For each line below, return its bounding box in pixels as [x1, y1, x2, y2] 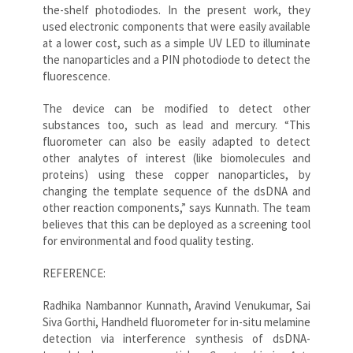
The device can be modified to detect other [43, 100, 310, 116]
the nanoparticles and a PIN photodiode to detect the [43, 51, 310, 67]
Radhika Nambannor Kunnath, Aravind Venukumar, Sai [43, 297, 310, 313]
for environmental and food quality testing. [43, 232, 254, 248]
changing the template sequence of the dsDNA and [43, 183, 310, 199]
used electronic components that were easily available [43, 18, 310, 34]
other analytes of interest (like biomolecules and [43, 150, 310, 165]
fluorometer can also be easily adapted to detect [43, 133, 310, 149]
